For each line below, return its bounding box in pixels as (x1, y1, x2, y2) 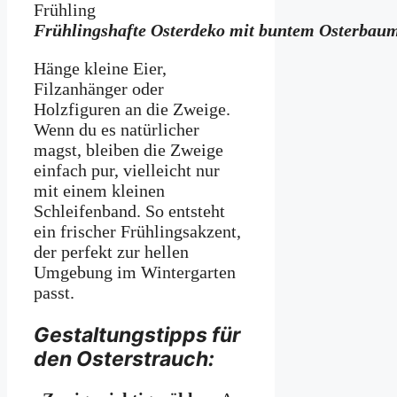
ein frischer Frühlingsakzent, (34, 222, 241, 242)
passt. (34, 283, 74, 303)
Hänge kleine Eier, (34, 58, 167, 79)
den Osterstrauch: (34, 346, 214, 372)
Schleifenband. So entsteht (34, 201, 225, 222)
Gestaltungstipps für (34, 323, 240, 348)
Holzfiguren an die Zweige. (34, 99, 230, 120)
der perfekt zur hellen (34, 242, 189, 262)
